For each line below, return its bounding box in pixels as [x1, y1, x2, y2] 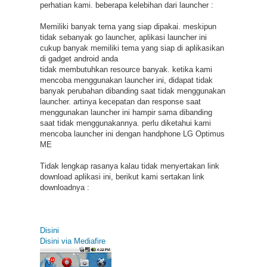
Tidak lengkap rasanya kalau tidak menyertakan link [39, 161, 219, 170]
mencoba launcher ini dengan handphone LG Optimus [39, 129, 225, 138]
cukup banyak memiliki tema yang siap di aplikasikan [39, 43, 224, 52]
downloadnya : [39, 182, 89, 192]
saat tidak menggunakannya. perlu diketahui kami [39, 118, 211, 128]
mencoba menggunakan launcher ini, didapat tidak [39, 75, 213, 85]
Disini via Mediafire [39, 236, 105, 246]
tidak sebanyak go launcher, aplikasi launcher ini [39, 32, 207, 42]
